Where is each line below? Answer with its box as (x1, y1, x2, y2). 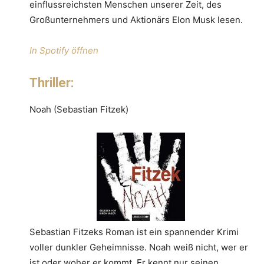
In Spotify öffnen (29, 44, 98, 56)
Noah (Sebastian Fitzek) (29, 103, 128, 115)
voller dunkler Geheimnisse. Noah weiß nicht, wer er (29, 241, 248, 253)
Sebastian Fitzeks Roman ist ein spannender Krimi (29, 226, 239, 237)
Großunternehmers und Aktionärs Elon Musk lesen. (29, 14, 243, 25)
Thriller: (29, 75, 74, 90)
